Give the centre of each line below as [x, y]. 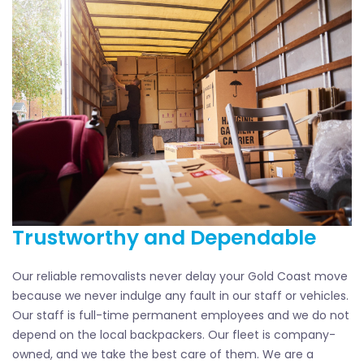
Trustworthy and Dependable [164, 237]
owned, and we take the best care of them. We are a [163, 354]
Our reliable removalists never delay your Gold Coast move [180, 276]
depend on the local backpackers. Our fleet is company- [174, 334]
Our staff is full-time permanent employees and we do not [181, 315]
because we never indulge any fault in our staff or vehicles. [180, 295]
